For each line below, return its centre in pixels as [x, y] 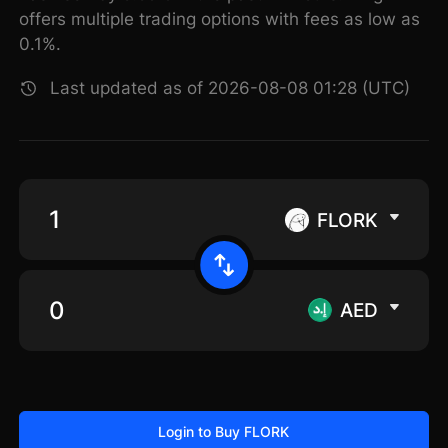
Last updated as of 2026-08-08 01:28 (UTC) [230, 88]
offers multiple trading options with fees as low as [220, 19]
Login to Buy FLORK [224, 431]
